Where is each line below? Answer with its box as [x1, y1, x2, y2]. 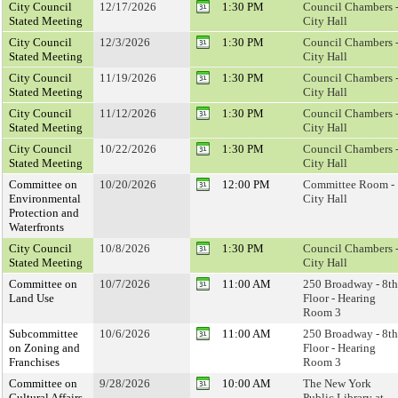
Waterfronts [9, 220, 64, 234]
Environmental [9, 192, 81, 205]
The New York [303, 377, 371, 390]
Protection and [9, 206, 79, 219]
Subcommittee [9, 327, 78, 340]
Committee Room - [303, 178, 394, 191]
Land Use [9, 291, 54, 305]
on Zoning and [9, 341, 80, 354]
